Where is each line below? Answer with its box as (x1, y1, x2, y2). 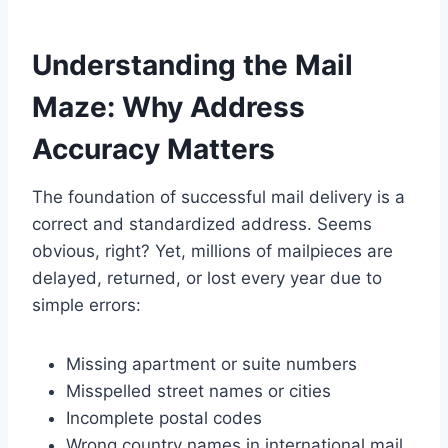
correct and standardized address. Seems (32, 214, 372, 235)
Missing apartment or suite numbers (66, 354, 357, 375)
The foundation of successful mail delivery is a (32, 187, 405, 208)
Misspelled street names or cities (66, 381, 331, 402)
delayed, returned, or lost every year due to (32, 268, 382, 289)
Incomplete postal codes (66, 408, 262, 429)
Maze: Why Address (32, 90, 305, 125)
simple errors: (32, 295, 141, 316)
